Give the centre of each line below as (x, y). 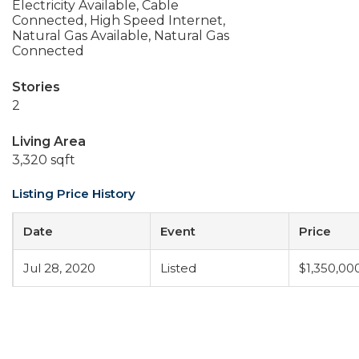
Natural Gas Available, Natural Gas (121, 36)
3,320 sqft (44, 160)
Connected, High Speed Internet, (119, 20)
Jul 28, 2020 (59, 268)
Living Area (49, 141)
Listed (178, 268)
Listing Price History (74, 194)
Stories (36, 87)
